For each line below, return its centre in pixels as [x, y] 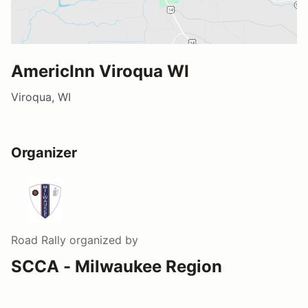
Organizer [44, 152]
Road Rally [38, 240]
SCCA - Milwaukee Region [117, 266]
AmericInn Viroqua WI [100, 71]
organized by [102, 240]
